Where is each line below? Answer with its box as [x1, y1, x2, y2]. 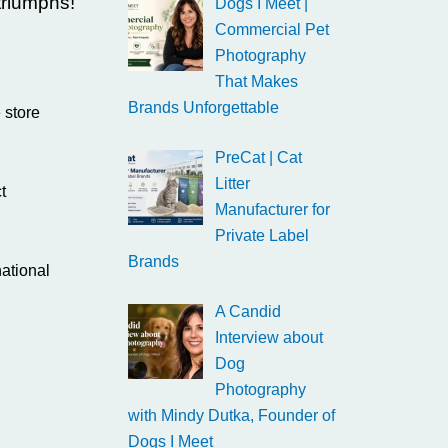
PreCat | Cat [215, 149, 302, 166]
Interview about [215, 329, 323, 346]
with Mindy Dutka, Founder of [128, 407, 335, 424]
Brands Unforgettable [128, 99, 279, 116]
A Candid [215, 303, 281, 320]
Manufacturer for [215, 201, 330, 218]
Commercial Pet [215, 21, 329, 38]
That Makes [215, 73, 298, 90]
